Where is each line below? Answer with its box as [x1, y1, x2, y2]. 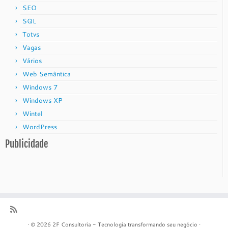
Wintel [22, 109, 43, 118]
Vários [22, 56, 42, 65]
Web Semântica [22, 69, 71, 78]
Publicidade [5, 138, 48, 150]
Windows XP [22, 96, 63, 105]
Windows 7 [22, 82, 58, 92]
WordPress [22, 122, 57, 131]
